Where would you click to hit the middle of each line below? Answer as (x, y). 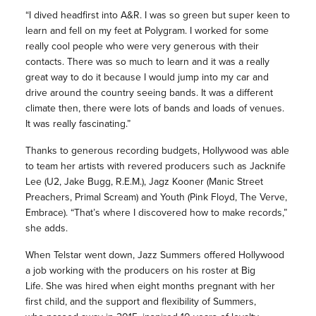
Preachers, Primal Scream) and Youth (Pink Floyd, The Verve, (156, 197)
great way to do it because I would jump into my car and (147, 78)
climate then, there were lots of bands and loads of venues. (154, 109)
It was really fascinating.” (78, 124)
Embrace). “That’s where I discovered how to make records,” (156, 213)
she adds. (46, 229)
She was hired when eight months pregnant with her (160, 286)
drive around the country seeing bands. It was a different (149, 93)
